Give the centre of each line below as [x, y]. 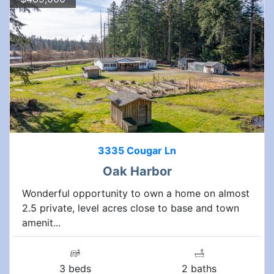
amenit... [41, 222]
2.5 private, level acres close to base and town [131, 208]
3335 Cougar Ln [137, 150]
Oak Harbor [137, 171]
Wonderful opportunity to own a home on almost [136, 193]
